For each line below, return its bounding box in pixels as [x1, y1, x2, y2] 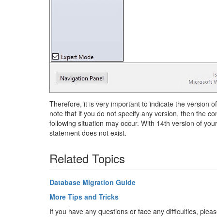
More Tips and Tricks [49, 192, 119, 202]
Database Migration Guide [49, 177, 136, 187]
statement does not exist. [49, 128, 126, 138]
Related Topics [49, 150, 125, 167]
